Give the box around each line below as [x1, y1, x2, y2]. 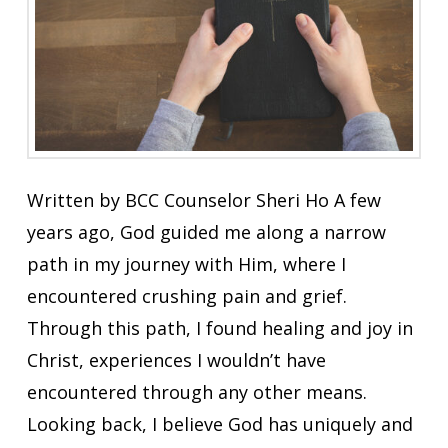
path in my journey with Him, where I [26, 252, 346, 277]
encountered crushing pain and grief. [26, 284, 347, 309]
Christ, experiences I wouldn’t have [26, 348, 326, 373]
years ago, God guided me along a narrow [26, 220, 386, 245]
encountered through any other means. [26, 380, 367, 405]
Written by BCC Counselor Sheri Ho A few [26, 188, 381, 213]
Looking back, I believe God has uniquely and [26, 412, 413, 437]
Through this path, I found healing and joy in [26, 316, 413, 341]
